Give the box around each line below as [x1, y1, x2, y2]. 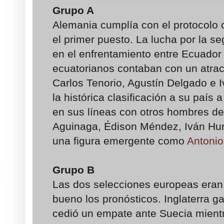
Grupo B [52, 163, 94, 175]
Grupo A [52, 4, 94, 16]
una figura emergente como [52, 134, 187, 146]
